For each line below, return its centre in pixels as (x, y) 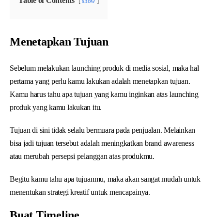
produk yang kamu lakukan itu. (56, 107)
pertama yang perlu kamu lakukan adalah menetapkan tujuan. (100, 81)
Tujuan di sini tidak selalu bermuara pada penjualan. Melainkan (103, 130)
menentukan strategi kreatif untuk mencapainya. (80, 192)
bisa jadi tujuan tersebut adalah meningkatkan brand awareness (102, 143)
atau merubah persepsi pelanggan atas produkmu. (82, 156)
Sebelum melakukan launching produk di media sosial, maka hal (104, 68)
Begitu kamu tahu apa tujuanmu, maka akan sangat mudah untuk (105, 179)
